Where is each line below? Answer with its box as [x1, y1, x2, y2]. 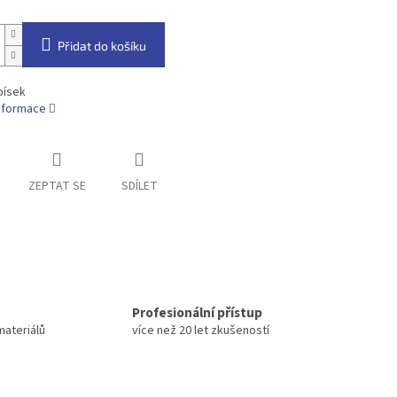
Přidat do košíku [57, 38, 146, 54]
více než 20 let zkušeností [132, 322, 269, 340]
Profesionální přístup [132, 303, 262, 323]
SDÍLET [121, 177, 158, 196]
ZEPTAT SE [27, 177, 86, 196]
